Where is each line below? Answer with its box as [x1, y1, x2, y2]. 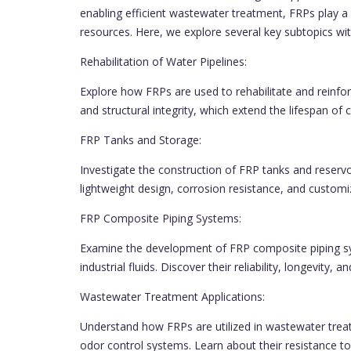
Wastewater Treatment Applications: [80, 289, 265, 304]
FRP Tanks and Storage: [80, 132, 201, 147]
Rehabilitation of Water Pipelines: [80, 54, 247, 69]
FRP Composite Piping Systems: [80, 211, 241, 226]
